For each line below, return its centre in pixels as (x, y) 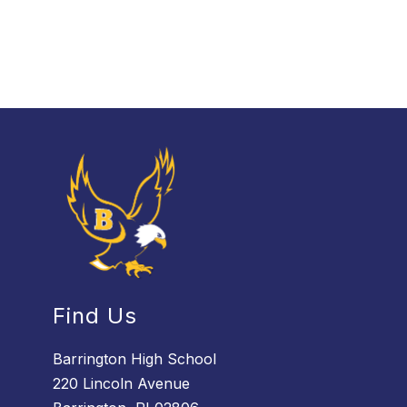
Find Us (95, 316)
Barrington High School (135, 359)
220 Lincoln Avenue (122, 384)
